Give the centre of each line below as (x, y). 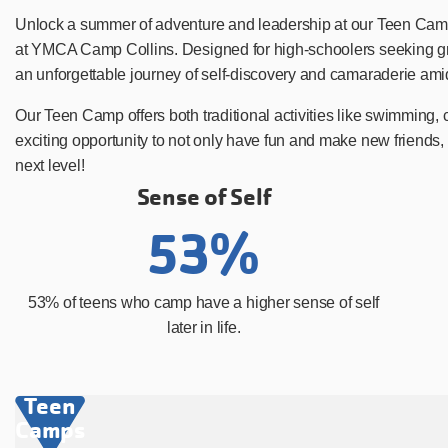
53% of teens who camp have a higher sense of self (203, 302)
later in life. (203, 327)
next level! (50, 165)
